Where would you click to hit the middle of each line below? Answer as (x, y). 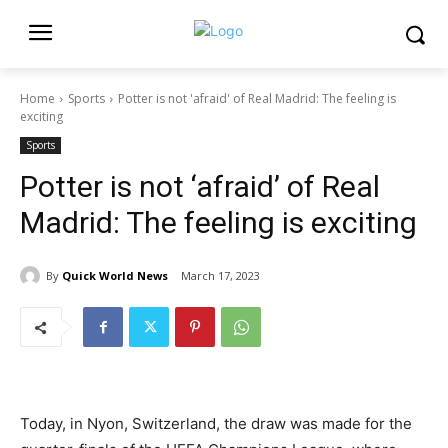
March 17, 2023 (220, 276)
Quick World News (115, 275)
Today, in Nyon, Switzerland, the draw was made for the (216, 424)
